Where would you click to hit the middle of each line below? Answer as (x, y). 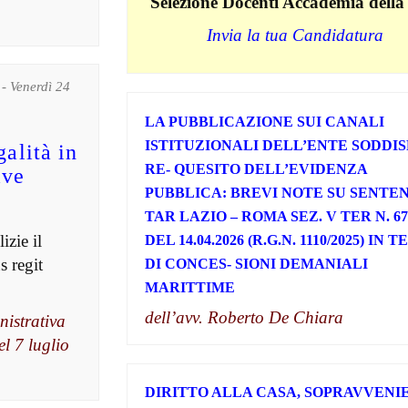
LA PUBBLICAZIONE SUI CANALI (264, 121)
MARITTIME (189, 287)
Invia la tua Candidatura (295, 35)
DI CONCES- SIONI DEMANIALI (256, 263)
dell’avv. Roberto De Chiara (244, 317)
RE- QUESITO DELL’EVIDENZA (255, 168)
